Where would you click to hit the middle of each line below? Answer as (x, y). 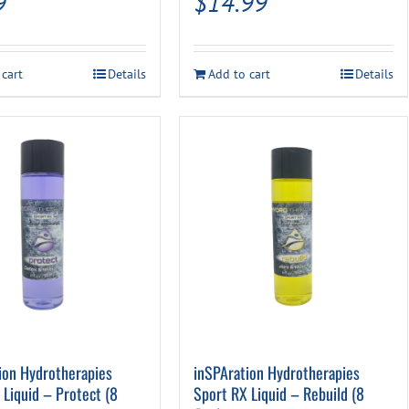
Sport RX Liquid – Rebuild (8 (279, 394)
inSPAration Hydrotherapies (277, 373)
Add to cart (240, 74)
